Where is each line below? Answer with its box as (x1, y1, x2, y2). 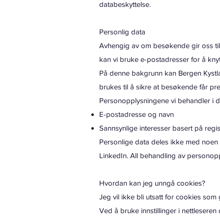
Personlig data (99, 27, 145, 36)
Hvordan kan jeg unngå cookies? (99, 179, 205, 187)
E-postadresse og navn (99, 110, 174, 118)
